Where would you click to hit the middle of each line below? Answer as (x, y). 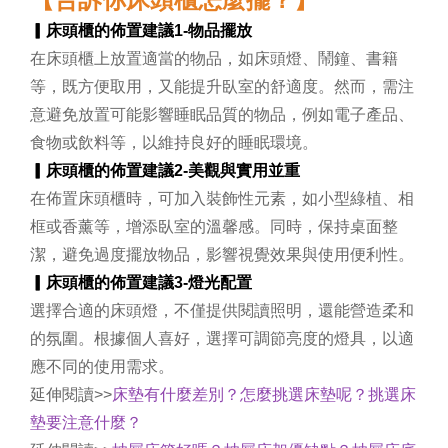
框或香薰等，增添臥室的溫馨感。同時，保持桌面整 (214, 226)
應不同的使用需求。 (102, 366)
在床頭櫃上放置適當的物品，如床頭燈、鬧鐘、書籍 (214, 58)
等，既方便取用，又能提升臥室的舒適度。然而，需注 (222, 86)
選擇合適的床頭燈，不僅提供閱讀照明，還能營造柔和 (222, 310)
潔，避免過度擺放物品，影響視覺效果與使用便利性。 (222, 254)
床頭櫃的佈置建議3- (117, 282)
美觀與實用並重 (244, 170)
